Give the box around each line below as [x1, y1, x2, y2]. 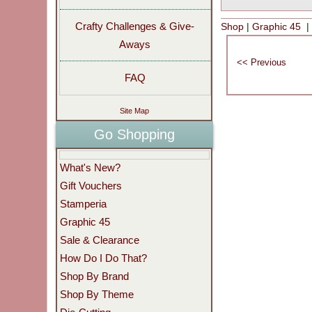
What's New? [59, 161, 120, 173]
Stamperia [59, 197, 107, 210]
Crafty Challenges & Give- [75, 19, 195, 32]
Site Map [119, 106, 149, 115]
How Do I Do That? [59, 251, 147, 264]
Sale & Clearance [59, 233, 139, 246]
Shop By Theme [59, 288, 134, 300]
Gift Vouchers [59, 179, 122, 192]
